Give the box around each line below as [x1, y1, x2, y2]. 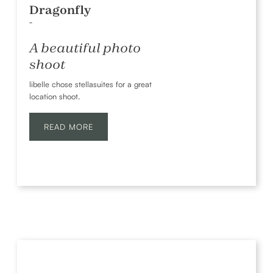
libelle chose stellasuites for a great [29, 79, 152, 89]
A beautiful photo [29, 39, 141, 56]
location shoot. [29, 91, 80, 101]
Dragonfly [29, 2, 91, 17]
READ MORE [44, 121, 93, 132]
